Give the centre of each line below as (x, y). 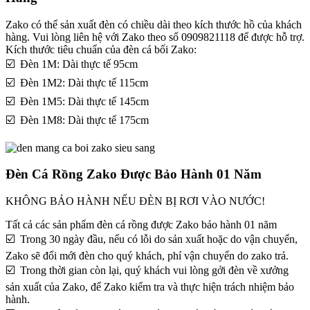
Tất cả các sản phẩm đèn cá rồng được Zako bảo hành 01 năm (141, 224)
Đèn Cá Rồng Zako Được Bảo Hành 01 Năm (134, 174)
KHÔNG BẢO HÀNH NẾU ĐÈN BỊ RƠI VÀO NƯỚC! (135, 201)
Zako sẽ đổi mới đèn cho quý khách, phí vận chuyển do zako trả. (147, 255)
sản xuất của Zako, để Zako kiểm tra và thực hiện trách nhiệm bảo (150, 286)
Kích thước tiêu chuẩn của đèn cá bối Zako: (101, 49)
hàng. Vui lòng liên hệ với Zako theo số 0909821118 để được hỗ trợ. (155, 37)
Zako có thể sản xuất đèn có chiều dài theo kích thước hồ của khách (154, 24)
